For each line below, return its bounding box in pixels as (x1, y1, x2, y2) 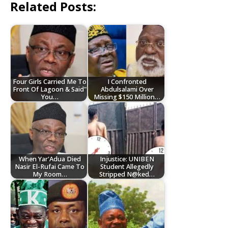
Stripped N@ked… (99, 169, 155, 179)
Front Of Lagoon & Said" (13, 84, 87, 94)
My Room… (32, 169, 67, 179)
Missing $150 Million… (94, 92, 161, 101)
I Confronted (107, 77, 147, 86)
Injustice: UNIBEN (100, 154, 155, 163)
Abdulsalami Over (100, 84, 154, 94)
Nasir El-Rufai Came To (15, 162, 85, 171)
